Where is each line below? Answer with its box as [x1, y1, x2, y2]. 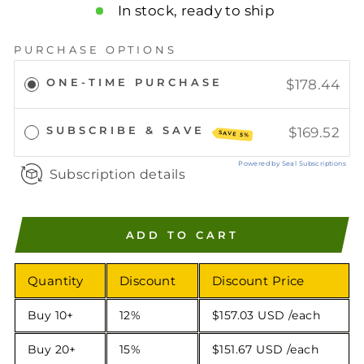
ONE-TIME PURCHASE [46, 76, 223, 89]
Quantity [28, 273, 84, 289]
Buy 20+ [28, 342, 76, 357]
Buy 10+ [28, 308, 74, 323]
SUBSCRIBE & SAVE [46, 123, 211, 137]
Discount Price [212, 273, 305, 289]
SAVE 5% [219, 129, 250, 139]
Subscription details [49, 166, 185, 182]
